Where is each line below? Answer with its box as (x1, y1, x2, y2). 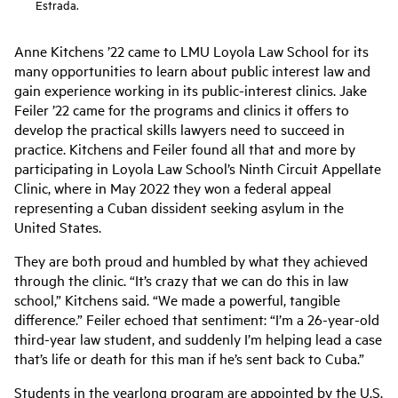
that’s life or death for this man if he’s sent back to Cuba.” (14, 348, 364, 368)
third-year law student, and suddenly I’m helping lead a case (14, 329, 382, 348)
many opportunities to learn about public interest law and (14, 60, 370, 80)
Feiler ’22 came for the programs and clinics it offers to (14, 99, 349, 119)
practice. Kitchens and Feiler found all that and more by (14, 139, 355, 158)
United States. (14, 217, 101, 236)
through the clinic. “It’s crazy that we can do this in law (14, 270, 348, 290)
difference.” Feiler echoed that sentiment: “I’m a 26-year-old (14, 309, 379, 329)
